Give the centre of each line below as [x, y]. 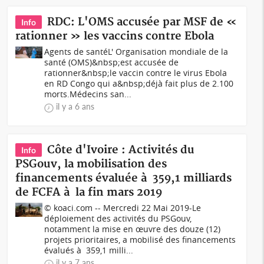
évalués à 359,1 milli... [89, 250]
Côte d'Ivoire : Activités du [121, 150]
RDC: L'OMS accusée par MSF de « [142, 22]
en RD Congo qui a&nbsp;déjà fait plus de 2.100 [139, 83]
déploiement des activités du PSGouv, [118, 218]
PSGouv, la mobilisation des [91, 164]
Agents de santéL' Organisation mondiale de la [136, 52]
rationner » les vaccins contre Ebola [115, 36]
